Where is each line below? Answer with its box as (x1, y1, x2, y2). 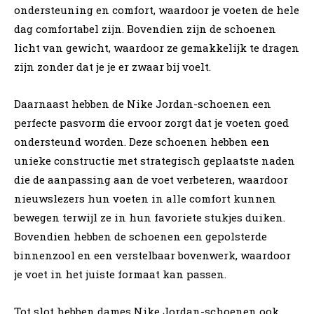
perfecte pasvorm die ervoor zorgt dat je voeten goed (14, 115, 289, 130)
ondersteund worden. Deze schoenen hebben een (14, 134, 270, 149)
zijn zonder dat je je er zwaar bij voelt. (14, 59, 211, 74)
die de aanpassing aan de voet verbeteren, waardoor (14, 172, 288, 186)
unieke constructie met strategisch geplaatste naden (14, 153, 295, 168)
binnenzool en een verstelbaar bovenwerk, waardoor (14, 247, 291, 262)
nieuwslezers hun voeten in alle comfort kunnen (14, 191, 276, 205)
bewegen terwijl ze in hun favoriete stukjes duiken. (14, 210, 285, 224)
